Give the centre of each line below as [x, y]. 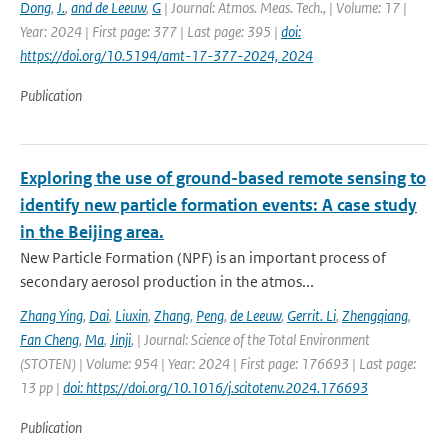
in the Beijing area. [92, 232]
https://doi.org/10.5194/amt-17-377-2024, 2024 [166, 55]
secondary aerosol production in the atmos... [167, 281]
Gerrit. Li [311, 315]
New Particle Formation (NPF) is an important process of [203, 257]
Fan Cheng [49, 339]
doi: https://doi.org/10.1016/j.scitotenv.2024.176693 [215, 387]
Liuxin [131, 315]
